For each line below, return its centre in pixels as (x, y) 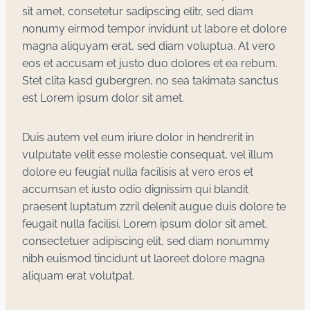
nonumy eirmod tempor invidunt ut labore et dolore (154, 29)
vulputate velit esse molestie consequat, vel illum (148, 155)
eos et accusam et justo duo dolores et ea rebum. (150, 64)
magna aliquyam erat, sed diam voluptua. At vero (149, 46)
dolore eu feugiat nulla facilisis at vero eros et (138, 172)
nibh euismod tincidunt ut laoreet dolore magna (144, 259)
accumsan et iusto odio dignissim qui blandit (135, 190)
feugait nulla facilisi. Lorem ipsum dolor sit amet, (145, 224)
